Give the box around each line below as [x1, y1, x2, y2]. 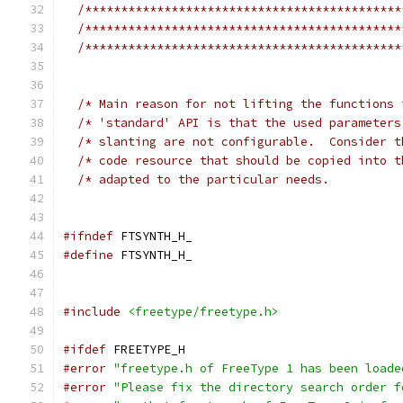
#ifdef [63, 342, 106, 357]
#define [63, 247, 113, 263]
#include [63, 304, 121, 319]
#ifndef [63, 228, 113, 244]
